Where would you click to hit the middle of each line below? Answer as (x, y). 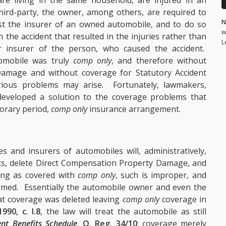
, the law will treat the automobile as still (124, 211)
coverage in (183, 199)
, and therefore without (159, 60)
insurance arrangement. (134, 109)
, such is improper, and (161, 175)
